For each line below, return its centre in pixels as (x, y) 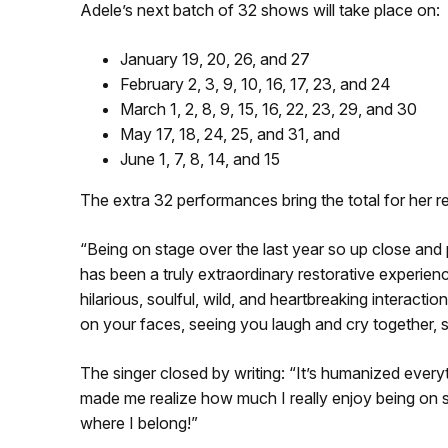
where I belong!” (138, 422)
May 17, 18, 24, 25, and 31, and (229, 133)
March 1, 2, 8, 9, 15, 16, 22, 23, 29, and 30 (268, 108)
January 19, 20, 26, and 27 (214, 58)
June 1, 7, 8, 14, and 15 (199, 158)
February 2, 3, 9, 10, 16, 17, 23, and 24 (255, 83)
